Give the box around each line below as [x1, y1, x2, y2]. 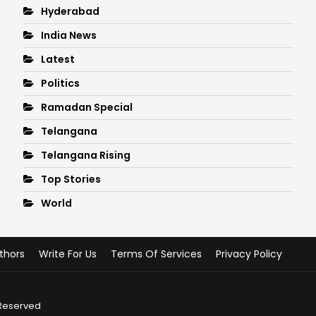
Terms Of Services [110, 246, 202, 261]
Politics [40, 75, 80, 90]
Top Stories [40, 171, 101, 186]
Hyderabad [40, 4, 99, 18]
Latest [40, 51, 75, 66]
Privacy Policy [215, 246, 282, 261]
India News [40, 28, 97, 42]
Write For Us [38, 246, 97, 261]
